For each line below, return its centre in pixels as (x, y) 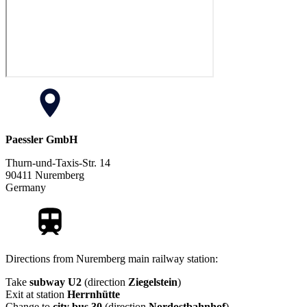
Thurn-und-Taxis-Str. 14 (58, 163)
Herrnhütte (94, 295)
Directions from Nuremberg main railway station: (112, 259)
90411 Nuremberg (45, 175)
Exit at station (36, 295)
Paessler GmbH (41, 140)
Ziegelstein (153, 282)
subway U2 (57, 282)
